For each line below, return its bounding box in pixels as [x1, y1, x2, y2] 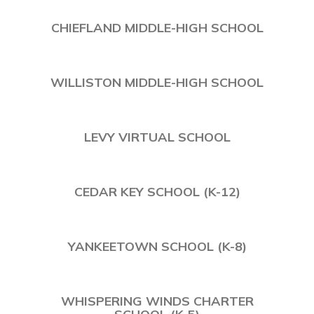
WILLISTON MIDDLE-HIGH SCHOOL [50, 69, 264, 86]
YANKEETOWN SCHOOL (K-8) [67, 233, 247, 250]
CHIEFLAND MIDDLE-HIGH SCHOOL [50, 14, 264, 31]
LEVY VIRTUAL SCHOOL [83, 123, 231, 140]
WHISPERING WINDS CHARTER [60, 287, 254, 304]
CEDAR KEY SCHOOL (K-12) [74, 178, 240, 195]
